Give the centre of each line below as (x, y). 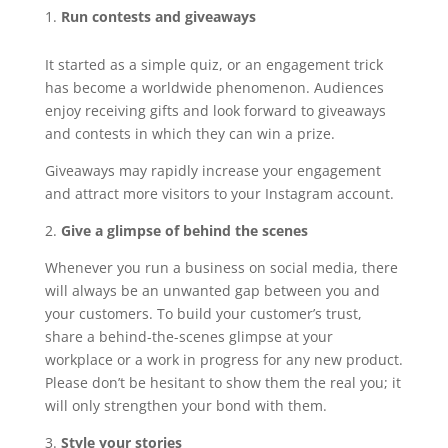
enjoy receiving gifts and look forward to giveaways (215, 111)
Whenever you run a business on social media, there (221, 268)
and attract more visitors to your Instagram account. (219, 194)
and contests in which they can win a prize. (189, 134)
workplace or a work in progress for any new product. (223, 360)
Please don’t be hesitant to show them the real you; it (222, 383)
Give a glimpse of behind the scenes (184, 231)
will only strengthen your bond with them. (185, 406)
